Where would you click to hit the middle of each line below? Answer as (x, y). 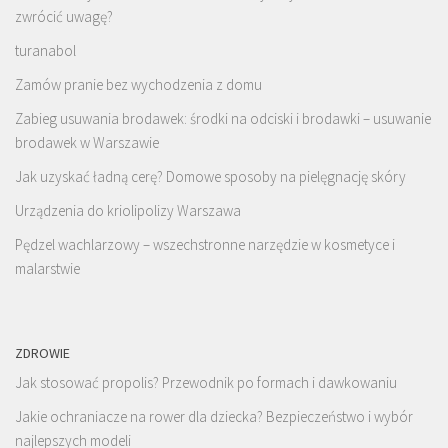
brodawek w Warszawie (87, 142)
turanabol (45, 50)
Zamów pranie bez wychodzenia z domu (138, 84)
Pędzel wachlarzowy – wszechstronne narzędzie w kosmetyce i (205, 244)
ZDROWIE (42, 352)
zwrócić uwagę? (64, 16)
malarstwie (47, 268)
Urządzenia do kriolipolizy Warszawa (128, 210)
